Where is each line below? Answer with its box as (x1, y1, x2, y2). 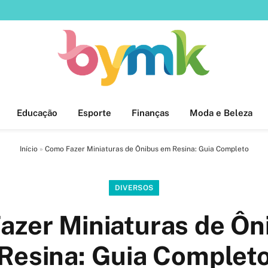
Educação (17, 108, 57, 118)
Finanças (132, 108, 169, 118)
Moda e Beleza (190, 108, 252, 118)
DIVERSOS (114, 184, 154, 192)
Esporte (78, 108, 111, 118)
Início (19, 145, 38, 153)
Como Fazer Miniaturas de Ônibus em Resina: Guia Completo (44, 145, 249, 153)
